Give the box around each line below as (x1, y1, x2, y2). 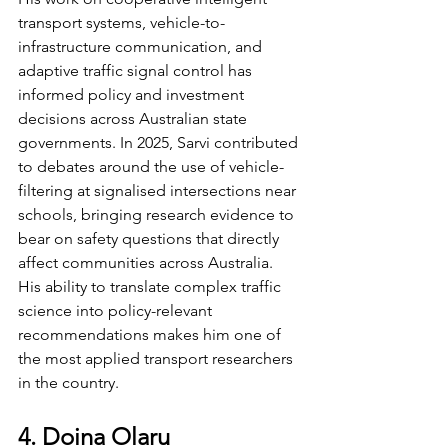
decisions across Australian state (18, 108, 251, 128)
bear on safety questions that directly (18, 228, 283, 248)
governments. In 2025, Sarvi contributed (18, 132, 302, 152)
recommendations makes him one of (18, 324, 285, 344)
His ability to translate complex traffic (18, 276, 285, 296)
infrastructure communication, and (18, 36, 266, 56)
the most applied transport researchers (18, 348, 297, 368)
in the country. (18, 372, 119, 392)
